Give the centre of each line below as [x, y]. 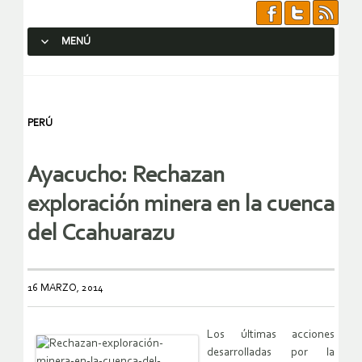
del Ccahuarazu [101, 234]
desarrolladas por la [271, 353]
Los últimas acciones [271, 335]
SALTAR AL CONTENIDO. [94, 71]
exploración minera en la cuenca [181, 205]
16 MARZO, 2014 [65, 288]
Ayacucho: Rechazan [126, 176]
